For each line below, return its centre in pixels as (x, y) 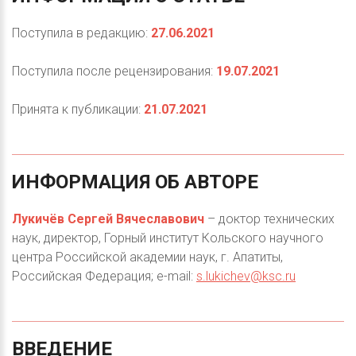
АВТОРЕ (221, 182)
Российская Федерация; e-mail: (104, 277)
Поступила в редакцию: (81, 33)
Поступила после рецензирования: (114, 72)
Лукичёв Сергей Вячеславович (108, 219)
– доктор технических (269, 219)
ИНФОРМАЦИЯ (81, 182)
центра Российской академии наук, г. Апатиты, (147, 257)
